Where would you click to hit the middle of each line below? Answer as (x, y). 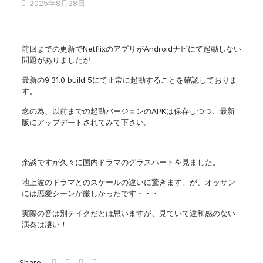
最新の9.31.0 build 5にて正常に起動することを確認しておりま (129, 80)
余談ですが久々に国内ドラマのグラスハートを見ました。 (121, 162)
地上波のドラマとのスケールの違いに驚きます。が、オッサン (128, 182)
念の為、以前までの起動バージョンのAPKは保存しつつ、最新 (128, 111)
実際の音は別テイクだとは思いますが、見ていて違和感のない (128, 213)
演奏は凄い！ (44, 224)
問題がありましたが (56, 60)
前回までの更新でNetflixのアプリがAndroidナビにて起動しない (131, 49)
